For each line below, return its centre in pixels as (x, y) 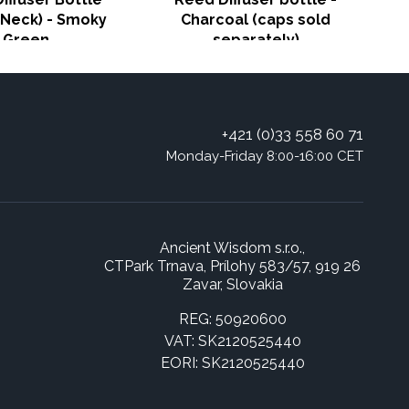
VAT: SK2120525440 (232, 341)
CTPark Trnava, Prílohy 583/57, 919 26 (232, 266)
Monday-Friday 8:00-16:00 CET (265, 156)
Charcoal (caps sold (256, 20)
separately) (256, 40)
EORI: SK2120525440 (232, 363)
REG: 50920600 (232, 319)
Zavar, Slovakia (232, 284)
